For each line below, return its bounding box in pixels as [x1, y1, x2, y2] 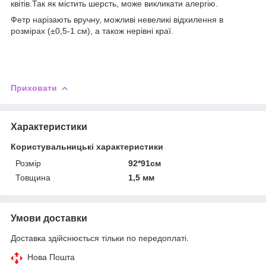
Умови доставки [11, 213, 87, 223]
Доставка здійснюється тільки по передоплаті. [11, 233, 189, 243]
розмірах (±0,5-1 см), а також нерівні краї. [11, 26, 173, 36]
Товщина [15, 172, 50, 182]
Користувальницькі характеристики [11, 141, 163, 151]
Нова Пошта [27, 252, 75, 262]
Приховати [11, 83, 57, 93]
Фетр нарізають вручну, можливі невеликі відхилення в [11, 14, 223, 24]
